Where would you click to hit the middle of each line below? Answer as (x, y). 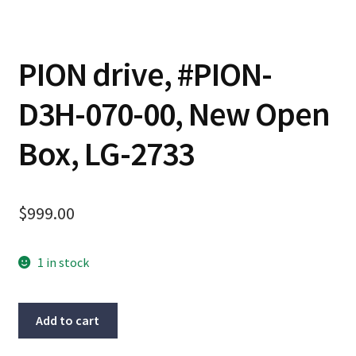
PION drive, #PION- (145, 74)
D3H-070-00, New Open (174, 113)
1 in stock (64, 262)
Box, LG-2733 (106, 153)
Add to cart (68, 321)
